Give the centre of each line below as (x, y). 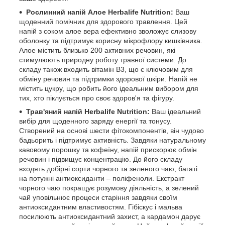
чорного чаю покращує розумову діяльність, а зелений (109, 188)
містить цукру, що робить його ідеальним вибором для (109, 89)
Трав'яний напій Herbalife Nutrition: (88, 112)
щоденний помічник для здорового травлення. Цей (103, 22)
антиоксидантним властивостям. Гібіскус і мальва (101, 207)
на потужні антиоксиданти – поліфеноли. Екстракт (102, 179)
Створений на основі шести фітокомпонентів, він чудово (111, 131)
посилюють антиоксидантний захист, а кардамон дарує (110, 217)
